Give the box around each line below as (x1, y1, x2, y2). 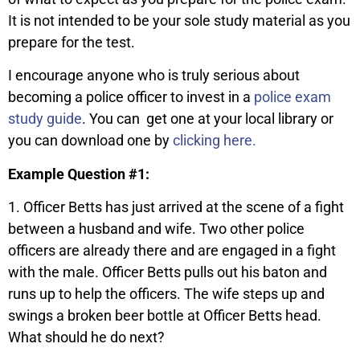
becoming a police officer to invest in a (8, 88, 254, 106)
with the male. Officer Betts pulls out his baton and (8, 263, 327, 280)
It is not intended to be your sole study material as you (8, 11, 350, 29)
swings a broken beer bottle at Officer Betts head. (8, 306, 321, 324)
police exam (254, 88, 331, 106)
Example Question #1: (8, 165, 149, 182)
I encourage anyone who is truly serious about (8, 67, 300, 84)
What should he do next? (8, 328, 165, 346)
